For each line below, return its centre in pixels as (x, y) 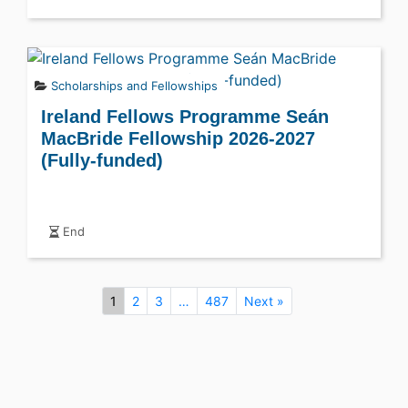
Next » (264, 301)
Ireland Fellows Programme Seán (185, 116)
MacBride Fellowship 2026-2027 (178, 138)
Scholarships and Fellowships (134, 85)
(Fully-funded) (102, 160)
